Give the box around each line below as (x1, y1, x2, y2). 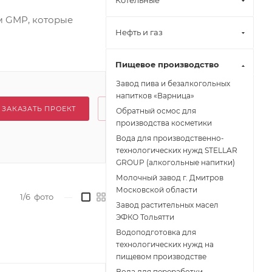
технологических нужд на (116, 240, 214, 250)
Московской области (116, 185, 197, 195)
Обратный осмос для (116, 106, 196, 116)
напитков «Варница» (116, 91, 194, 101)
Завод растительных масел (116, 200, 219, 210)
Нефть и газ (115, 27, 163, 38)
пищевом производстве (116, 252, 206, 262)
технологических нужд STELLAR (116, 146, 237, 155)
